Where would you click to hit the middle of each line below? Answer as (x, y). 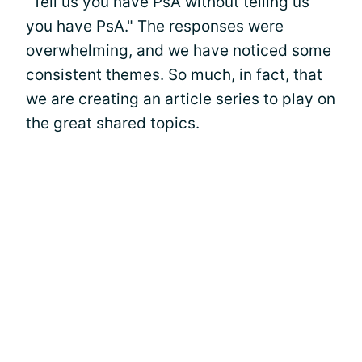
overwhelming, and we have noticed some (179, 50)
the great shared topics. (113, 123)
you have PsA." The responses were (155, 26)
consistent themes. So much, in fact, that (174, 74)
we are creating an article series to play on (181, 99)
